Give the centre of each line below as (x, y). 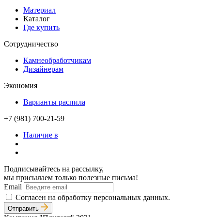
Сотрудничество (31, 44)
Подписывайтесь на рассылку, (54, 169)
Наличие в (41, 135)
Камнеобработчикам (57, 61)
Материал (39, 10)
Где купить (41, 28)
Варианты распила (54, 102)
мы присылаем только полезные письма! (71, 178)
